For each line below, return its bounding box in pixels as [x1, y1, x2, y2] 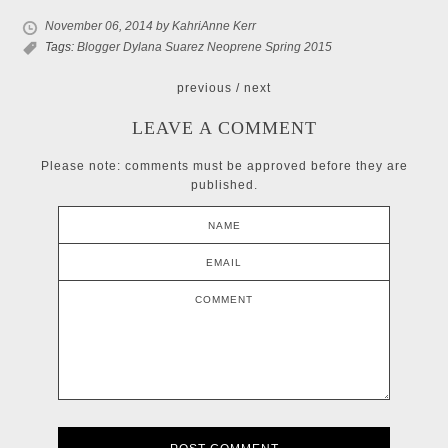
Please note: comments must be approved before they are [40, 158, 408, 173]
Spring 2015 [265, 39, 332, 54]
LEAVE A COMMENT [131, 117, 317, 138]
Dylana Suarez [123, 39, 204, 54]
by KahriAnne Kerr [156, 18, 256, 33]
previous [177, 80, 232, 95]
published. [190, 177, 258, 192]
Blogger [77, 39, 120, 54]
